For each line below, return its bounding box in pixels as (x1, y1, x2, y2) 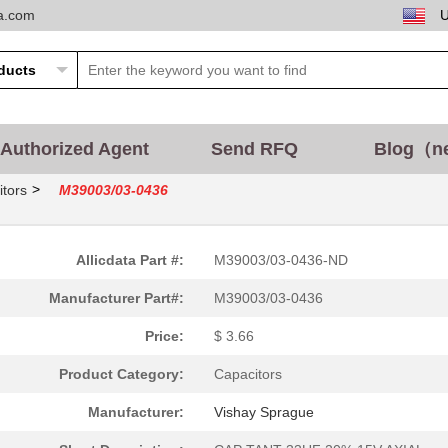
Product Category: (59, 366, 184, 382)
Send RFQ (210, 139, 298, 159)
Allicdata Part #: (76, 252, 184, 268)
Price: (145, 328, 184, 344)
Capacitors (214, 366, 282, 382)
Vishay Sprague (214, 404, 314, 420)
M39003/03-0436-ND (214, 252, 348, 268)
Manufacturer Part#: (49, 290, 184, 306)
